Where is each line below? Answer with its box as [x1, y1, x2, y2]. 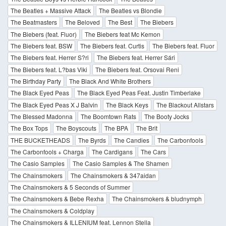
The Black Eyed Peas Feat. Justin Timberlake [77, 88, 201, 97]
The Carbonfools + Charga [11, 147, 84, 156]
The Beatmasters [11, 18, 57, 27]
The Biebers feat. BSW [11, 41, 72, 50]
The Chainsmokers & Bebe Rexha [11, 194, 104, 203]
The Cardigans [92, 147, 133, 156]
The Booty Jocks [144, 111, 189, 121]
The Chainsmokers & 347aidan [71, 171, 156, 180]
